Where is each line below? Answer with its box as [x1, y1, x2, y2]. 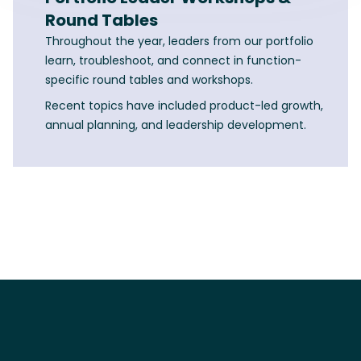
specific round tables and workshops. [45, 72, 253, 89]
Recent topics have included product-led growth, [45, 98, 323, 114]
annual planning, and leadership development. [45, 117, 306, 134]
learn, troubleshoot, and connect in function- [45, 52, 301, 69]
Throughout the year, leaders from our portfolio [45, 33, 313, 50]
